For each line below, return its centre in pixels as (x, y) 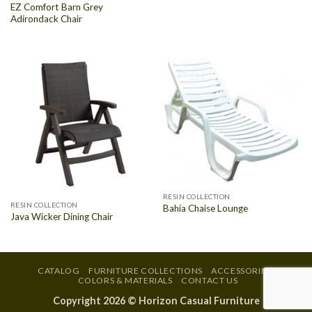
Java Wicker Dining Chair (61, 217)
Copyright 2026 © (95, 301)
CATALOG (59, 271)
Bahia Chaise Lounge (205, 209)
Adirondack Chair (46, 19)
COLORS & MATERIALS (125, 281)
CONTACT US (210, 281)
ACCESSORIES (241, 271)
